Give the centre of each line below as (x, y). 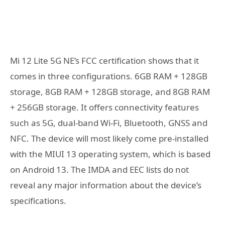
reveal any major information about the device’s (106, 185)
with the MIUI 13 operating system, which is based (110, 154)
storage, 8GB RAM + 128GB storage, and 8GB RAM (110, 92)
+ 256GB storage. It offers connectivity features (104, 107)
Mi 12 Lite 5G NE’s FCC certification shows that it (104, 61)
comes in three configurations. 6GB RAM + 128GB (109, 76)
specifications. (38, 201)
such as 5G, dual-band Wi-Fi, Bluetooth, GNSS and (109, 123)
